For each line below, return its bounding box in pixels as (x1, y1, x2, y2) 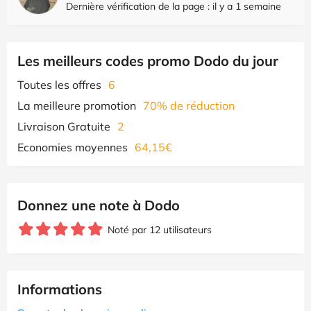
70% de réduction (143, 98, 235, 112)
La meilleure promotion (17, 98, 136, 112)
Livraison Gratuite (17, 119, 110, 133)
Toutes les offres (17, 77, 101, 92)
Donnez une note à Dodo (17, 196, 180, 214)
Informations (17, 280, 102, 298)
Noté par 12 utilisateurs (108, 223, 212, 236)
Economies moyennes (17, 140, 128, 154)
